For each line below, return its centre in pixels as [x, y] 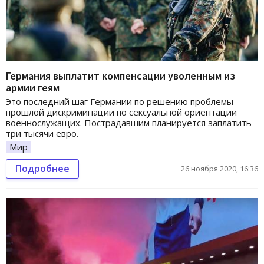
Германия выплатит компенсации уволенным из [121, 75]
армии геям [33, 87]
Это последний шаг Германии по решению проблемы [120, 101]
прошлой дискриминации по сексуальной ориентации [121, 112]
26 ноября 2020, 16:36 [220, 169]
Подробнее [42, 169]
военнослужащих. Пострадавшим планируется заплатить [129, 122]
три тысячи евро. [42, 133]
